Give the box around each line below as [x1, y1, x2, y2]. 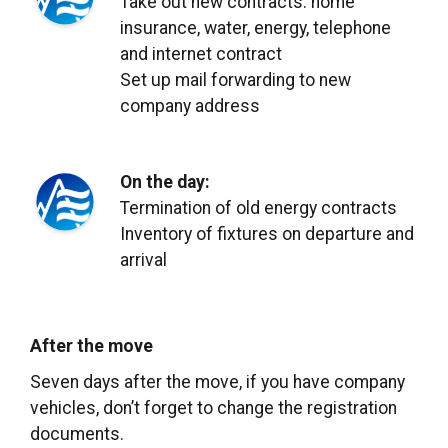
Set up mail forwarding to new [120, 69, 351, 90]
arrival [120, 249, 167, 270]
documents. [30, 423, 124, 444]
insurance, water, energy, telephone [120, 17, 391, 38]
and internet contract [120, 43, 282, 64]
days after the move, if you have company [79, 371, 405, 392]
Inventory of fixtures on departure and [120, 223, 414, 244]
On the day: [120, 171, 210, 192]
